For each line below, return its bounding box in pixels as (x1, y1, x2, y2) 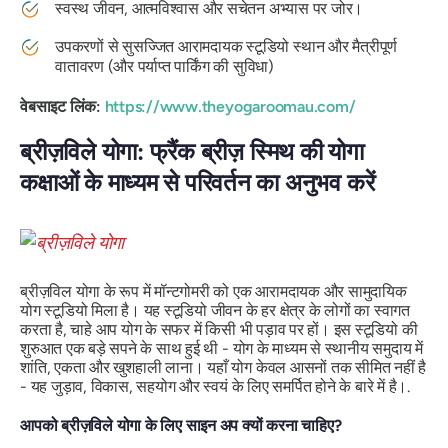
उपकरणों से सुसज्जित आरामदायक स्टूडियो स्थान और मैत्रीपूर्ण (55, 37, 398, 57)
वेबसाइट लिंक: (20, 97, 105, 117)
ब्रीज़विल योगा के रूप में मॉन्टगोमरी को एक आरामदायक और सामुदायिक (20, 281, 407, 301)
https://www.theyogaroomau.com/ (104, 97, 356, 117)
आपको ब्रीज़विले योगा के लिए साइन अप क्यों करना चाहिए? (20, 415, 342, 435)
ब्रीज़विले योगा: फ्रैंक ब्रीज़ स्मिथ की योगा (20, 137, 364, 167)
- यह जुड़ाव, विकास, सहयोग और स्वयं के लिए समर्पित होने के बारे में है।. (20, 376, 414, 396)
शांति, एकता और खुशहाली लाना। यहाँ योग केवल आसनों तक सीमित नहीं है (20, 357, 427, 377)
